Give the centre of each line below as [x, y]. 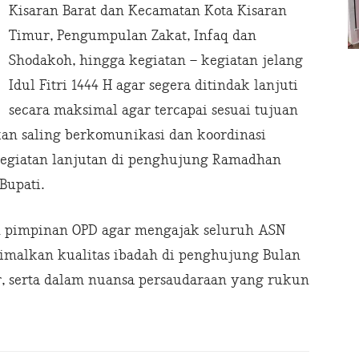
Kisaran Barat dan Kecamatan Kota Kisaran [148, 11]
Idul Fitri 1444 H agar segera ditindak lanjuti [153, 86]
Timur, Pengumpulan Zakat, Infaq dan [133, 36]
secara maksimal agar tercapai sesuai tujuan [153, 111]
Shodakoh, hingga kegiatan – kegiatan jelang [156, 61]
